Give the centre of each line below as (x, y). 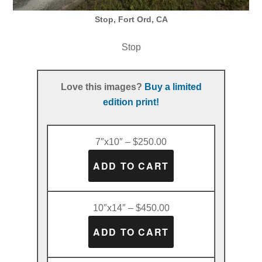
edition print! (131, 102)
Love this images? (102, 87)
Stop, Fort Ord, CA (131, 19)
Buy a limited (173, 87)
